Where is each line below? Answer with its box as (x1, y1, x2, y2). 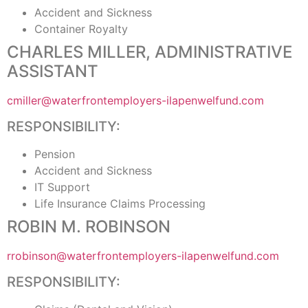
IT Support (34, 180, 90, 195)
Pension (34, 147, 75, 162)
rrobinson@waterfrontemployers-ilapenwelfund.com (7, 249, 279, 263)
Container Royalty (34, 21, 128, 36)
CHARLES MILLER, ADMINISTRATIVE (7, 41, 292, 62)
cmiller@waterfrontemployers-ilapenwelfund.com (7, 93, 264, 107)
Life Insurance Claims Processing (34, 197, 206, 211)
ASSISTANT (7, 60, 98, 81)
